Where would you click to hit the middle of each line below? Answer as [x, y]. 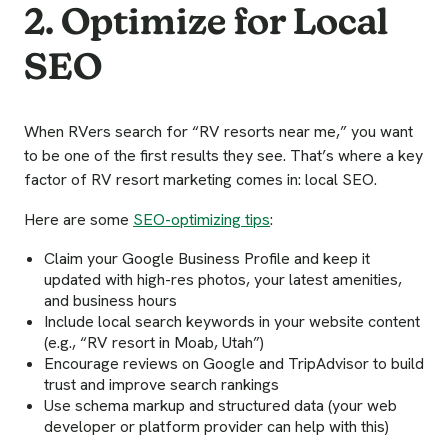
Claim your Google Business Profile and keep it [207, 259]
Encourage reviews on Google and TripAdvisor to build [234, 364]
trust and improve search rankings [161, 385]
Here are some [78, 220]
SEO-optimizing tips [201, 220]
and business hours [110, 301]
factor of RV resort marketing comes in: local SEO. [200, 180]
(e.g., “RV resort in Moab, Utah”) [154, 343]
